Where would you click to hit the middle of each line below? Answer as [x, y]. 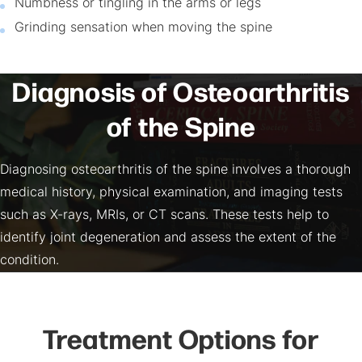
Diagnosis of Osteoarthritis [181, 90]
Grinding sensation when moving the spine [143, 28]
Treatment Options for [181, 337]
